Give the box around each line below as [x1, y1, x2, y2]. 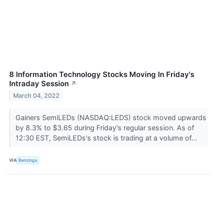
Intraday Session [9, 78, 69, 88]
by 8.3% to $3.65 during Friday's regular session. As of [15, 123, 194, 132]
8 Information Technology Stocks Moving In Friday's [9, 69, 194, 79]
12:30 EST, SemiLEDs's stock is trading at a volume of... [15, 133, 199, 142]
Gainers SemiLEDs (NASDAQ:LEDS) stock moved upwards [15, 113, 206, 122]
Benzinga [18, 157, 38, 163]
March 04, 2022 [13, 92, 60, 99]
